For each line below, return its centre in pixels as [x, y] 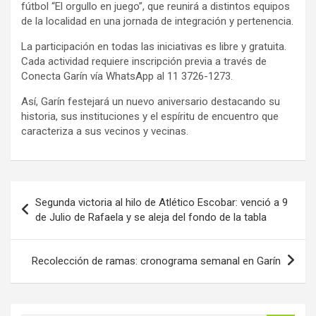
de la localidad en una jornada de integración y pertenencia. [157, 21]
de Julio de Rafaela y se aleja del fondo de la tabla [151, 217]
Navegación [57, 191]
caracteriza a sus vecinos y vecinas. [105, 131]
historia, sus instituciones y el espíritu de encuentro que [150, 116]
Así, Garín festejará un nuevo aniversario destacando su [151, 101]
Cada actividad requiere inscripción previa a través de [144, 61]
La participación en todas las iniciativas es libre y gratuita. [154, 46]
